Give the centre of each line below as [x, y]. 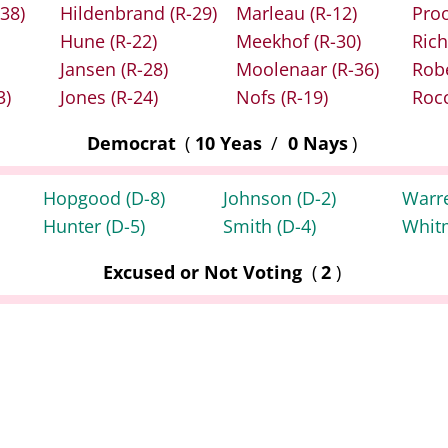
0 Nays [315, 143]
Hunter [75, 226]
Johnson [259, 198]
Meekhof [275, 41]
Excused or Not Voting [205, 272]
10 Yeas [230, 143]
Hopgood [85, 198]
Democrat [133, 143]
